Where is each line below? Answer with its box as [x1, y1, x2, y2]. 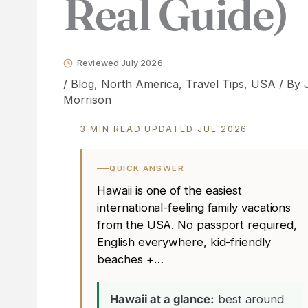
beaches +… [97, 252, 164, 266]
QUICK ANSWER [109, 164, 184, 174]
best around [214, 291, 285, 306]
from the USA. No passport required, [97, 217, 297, 232]
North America [100, 76, 179, 91]
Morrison [63, 92, 111, 107]
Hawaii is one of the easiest [97, 183, 243, 197]
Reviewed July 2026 [76, 57, 163, 68]
